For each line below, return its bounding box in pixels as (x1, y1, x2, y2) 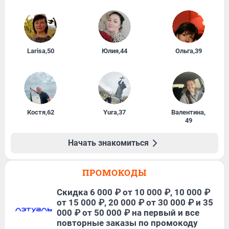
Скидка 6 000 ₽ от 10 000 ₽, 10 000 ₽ (57, 187, 210, 197)
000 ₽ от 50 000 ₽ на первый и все (57, 207, 199, 218)
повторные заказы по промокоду (57, 217, 198, 228)
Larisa (27, 47, 45, 55)
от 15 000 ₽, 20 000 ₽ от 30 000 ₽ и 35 (57, 197, 213, 208)
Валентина (171, 108, 204, 116)
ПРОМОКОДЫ (82, 166, 147, 178)
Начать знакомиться (68, 138, 149, 148)
